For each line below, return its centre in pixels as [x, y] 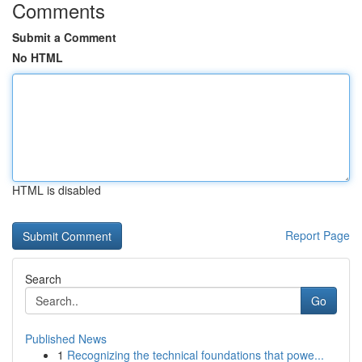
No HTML [38, 57]
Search [43, 279]
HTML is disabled [57, 190]
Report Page [318, 235]
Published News [66, 339]
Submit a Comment [64, 37]
